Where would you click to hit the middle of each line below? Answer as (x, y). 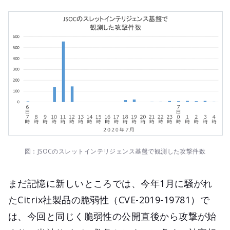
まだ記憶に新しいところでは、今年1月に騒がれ (110, 184)
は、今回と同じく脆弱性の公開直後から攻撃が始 (112, 216)
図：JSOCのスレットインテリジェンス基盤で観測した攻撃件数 (115, 151)
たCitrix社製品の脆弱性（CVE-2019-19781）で (109, 200)
